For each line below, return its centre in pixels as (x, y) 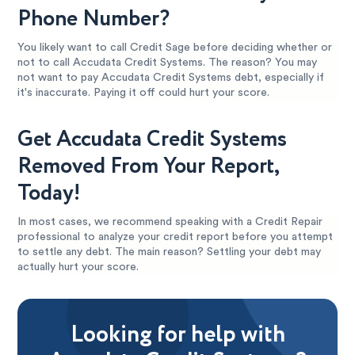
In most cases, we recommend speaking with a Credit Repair (170, 222)
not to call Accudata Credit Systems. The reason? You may (168, 63)
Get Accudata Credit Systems (153, 140)
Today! (49, 194)
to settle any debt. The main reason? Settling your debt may (170, 252)
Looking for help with (177, 335)
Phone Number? (94, 19)
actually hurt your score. (78, 267)
